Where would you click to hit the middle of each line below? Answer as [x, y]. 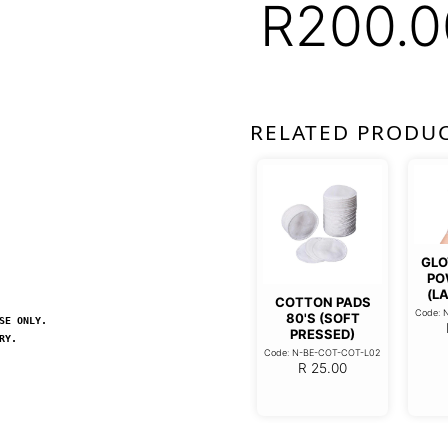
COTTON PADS [322, 301]
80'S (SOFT [322, 317]
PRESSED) [322, 333]
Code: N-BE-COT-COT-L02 [322, 352]
